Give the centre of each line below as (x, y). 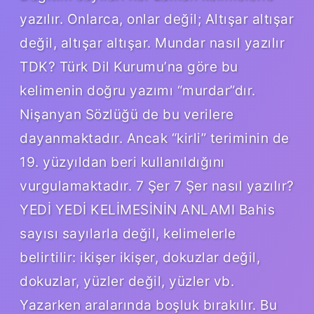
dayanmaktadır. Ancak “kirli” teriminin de (155, 138)
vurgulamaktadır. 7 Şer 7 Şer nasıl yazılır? (157, 185)
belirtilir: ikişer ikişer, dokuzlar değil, (140, 257)
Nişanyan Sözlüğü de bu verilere (127, 114)
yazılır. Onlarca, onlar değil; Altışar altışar (157, 19)
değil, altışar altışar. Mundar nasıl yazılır (152, 42)
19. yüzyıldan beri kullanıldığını (122, 162)
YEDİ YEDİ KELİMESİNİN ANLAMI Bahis (147, 209)
